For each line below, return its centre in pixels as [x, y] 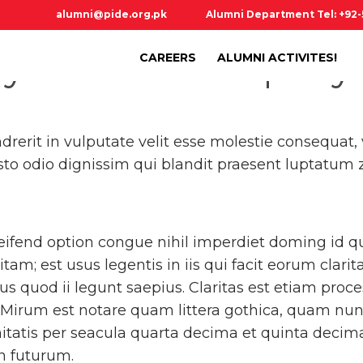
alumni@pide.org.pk [111, 14]
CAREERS [168, 58]
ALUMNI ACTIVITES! [277, 58]
